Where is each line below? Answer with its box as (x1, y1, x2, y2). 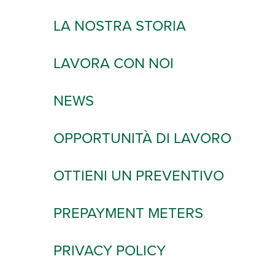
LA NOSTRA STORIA (53, 17, 186, 35)
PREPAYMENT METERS (53, 204, 203, 222)
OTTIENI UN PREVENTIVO (53, 167, 224, 185)
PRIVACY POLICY (53, 242, 166, 260)
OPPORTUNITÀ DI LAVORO (53, 130, 231, 147)
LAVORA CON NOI (53, 55, 174, 72)
